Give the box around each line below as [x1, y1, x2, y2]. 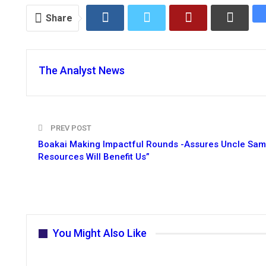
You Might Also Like [53, 227, 147, 240]
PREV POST [49, 123, 91, 133]
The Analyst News [39, 64, 125, 77]
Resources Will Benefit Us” [38, 151, 150, 163]
